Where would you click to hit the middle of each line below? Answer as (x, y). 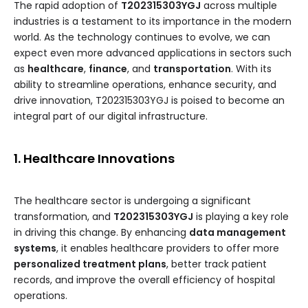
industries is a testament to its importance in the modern (153, 22)
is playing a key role (241, 217)
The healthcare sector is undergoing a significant (132, 201)
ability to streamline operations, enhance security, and (145, 85)
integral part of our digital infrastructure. (111, 117)
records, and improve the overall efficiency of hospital (144, 280)
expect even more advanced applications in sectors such (153, 53)
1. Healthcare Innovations (94, 159)
